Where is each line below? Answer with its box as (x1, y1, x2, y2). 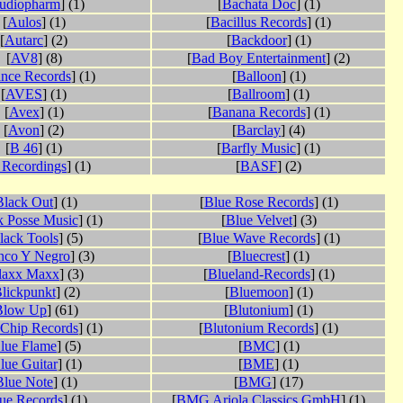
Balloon (236, 68, 282, 85)
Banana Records (211, 104, 306, 121)
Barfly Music (221, 140, 296, 157)
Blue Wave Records (201, 230, 316, 246)
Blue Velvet (225, 212, 292, 228)
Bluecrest (232, 248, 285, 264)
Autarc (4, 32, 43, 49)
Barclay (237, 122, 281, 139)
